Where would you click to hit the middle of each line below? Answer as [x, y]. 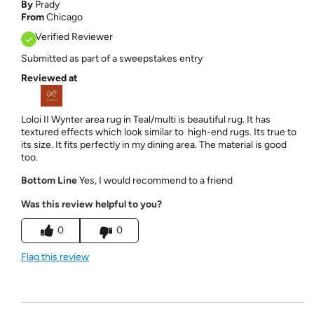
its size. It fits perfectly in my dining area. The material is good [153, 144]
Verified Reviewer [74, 36]
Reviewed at [49, 78]
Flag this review [55, 257]
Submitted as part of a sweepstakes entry [111, 58]
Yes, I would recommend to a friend [155, 180]
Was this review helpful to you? [91, 204]
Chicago [64, 17]
